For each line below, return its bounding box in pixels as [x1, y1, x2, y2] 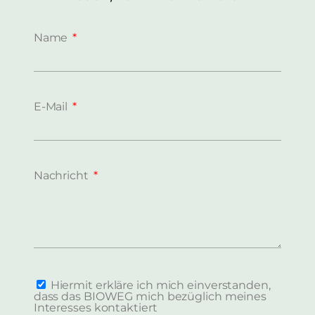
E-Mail [33, 99, 71, 113]
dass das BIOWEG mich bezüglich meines [33, 289, 267, 303]
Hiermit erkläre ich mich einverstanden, [50, 278, 271, 292]
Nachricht [33, 168, 91, 182]
